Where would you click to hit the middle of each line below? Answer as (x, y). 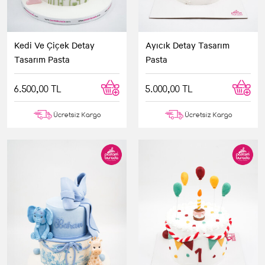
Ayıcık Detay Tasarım (188, 45)
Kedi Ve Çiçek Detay (54, 45)
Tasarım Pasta (42, 59)
